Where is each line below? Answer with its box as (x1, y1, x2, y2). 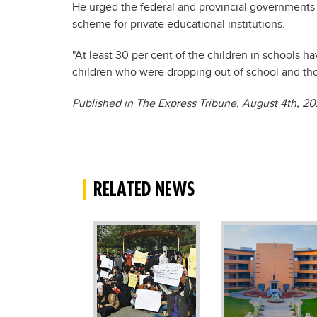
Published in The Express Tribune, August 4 (72, 97, 287, 110)
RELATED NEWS (93, 178, 195, 201)
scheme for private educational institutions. (72, 18, 285, 31)
